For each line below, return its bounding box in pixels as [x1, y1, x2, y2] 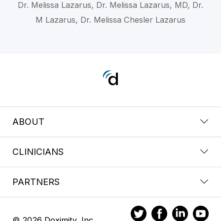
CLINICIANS [12, 146, 64, 157]
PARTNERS [12, 176, 60, 187]
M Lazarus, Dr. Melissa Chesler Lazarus [35, 14, 185, 25]
